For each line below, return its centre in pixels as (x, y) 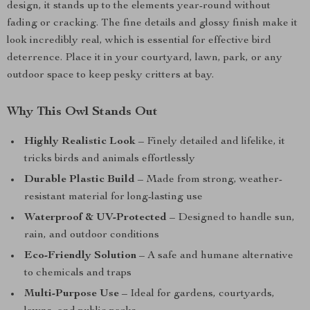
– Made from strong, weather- (209, 180)
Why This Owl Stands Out (82, 112)
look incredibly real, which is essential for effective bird (139, 41)
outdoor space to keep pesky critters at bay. (110, 75)
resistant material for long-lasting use (113, 197)
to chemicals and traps (78, 273)
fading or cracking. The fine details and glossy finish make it (152, 24)
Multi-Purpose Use (72, 294)
